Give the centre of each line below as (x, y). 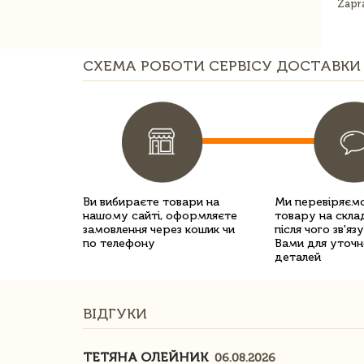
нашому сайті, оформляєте (160, 216)
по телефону (119, 243)
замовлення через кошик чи (159, 230)
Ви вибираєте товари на (151, 202)
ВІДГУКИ (115, 314)
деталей (298, 257)
